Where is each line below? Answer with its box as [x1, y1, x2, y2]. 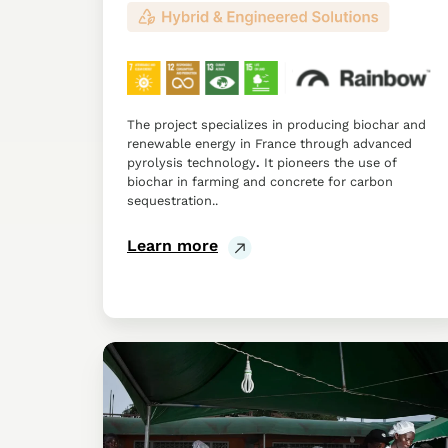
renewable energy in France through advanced [127, 136, 412, 152]
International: [103, 368, 210, 388]
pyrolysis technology [127, 155, 256, 171]
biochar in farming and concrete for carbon [127, 174, 393, 190]
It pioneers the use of [264, 155, 396, 171]
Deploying [103, 392, 180, 412]
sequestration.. [127, 193, 218, 209]
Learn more [127, 236, 218, 256]
